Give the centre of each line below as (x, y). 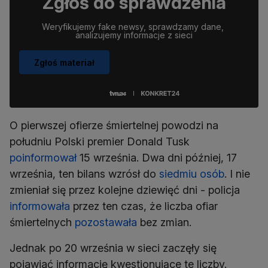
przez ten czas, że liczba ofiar (144, 206)
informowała (40, 206)
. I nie (237, 174)
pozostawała (106, 223)
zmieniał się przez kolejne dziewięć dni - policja (125, 190)
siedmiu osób (192, 174)
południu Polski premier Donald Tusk (100, 142)
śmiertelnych (42, 223)
